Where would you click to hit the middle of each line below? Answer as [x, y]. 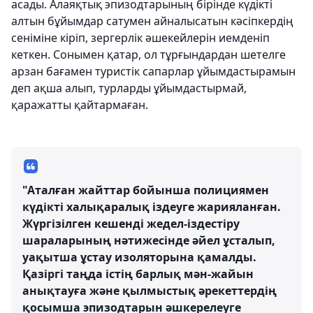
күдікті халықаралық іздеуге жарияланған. [152, 207]
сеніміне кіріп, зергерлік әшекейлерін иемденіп [140, 38]
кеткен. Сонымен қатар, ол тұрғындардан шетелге [148, 54]
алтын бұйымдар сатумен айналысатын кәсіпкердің [152, 21]
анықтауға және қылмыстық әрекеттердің [150, 291]
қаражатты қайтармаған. [80, 105]
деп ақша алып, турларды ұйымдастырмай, [129, 88]
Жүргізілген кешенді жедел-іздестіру [131, 224]
